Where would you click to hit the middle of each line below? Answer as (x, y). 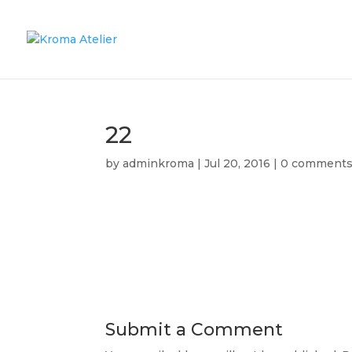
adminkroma (159, 163)
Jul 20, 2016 (238, 163)
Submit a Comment (194, 330)
